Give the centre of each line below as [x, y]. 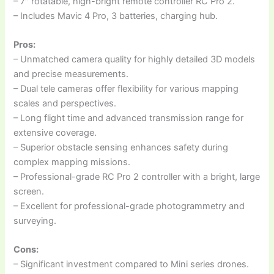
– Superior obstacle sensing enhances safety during [121, 147]
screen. [29, 191]
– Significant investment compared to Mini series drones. [131, 265]
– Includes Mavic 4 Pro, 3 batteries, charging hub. [116, 16]
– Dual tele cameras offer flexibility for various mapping [126, 88]
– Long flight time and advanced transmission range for [129, 118]
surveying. [35, 220]
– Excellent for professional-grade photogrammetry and [129, 206]
